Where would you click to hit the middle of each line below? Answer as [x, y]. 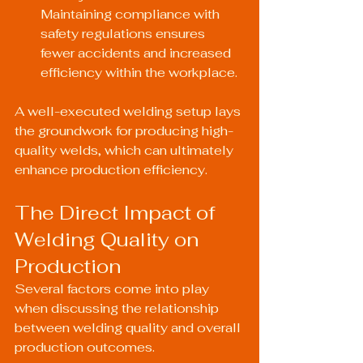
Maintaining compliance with [132, 14]
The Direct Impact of [117, 213]
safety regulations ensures [124, 34]
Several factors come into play [113, 289]
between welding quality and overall [129, 328]
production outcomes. [85, 347]
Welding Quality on [109, 239]
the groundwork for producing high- [124, 131]
